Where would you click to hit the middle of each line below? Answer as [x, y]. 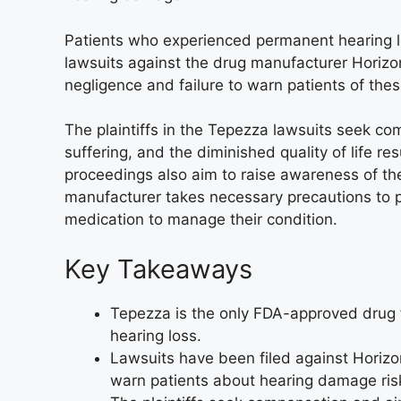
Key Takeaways [158, 269]
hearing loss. [156, 335]
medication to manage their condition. [201, 219]
